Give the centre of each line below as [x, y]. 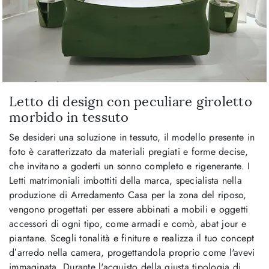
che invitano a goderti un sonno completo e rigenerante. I [130, 166]
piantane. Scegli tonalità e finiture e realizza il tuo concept [132, 238]
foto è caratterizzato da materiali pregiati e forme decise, [128, 151]
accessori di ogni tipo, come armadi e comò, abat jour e [128, 223]
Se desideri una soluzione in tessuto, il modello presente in [132, 137]
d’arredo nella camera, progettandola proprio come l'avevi [132, 252]
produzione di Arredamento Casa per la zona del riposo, [128, 195]
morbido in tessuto [69, 117]
